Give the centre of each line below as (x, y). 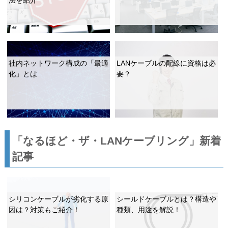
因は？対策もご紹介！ (44, 209)
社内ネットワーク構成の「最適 (58, 63)
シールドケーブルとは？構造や (167, 199)
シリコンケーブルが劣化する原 (58, 199)
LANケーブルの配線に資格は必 (166, 63)
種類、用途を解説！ (149, 209)
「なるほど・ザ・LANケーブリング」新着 (116, 141)
